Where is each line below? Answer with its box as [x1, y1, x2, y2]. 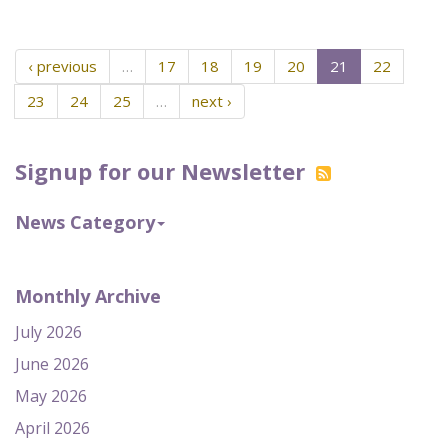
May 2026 [15, 385, 87, 407]
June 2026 [15, 353, 89, 375]
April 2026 [15, 417, 90, 439]
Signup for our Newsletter [15, 156, 311, 186]
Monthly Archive [15, 284, 161, 308]
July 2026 [15, 321, 82, 343]
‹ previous [28, 56, 97, 76]
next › [192, 91, 232, 111]
